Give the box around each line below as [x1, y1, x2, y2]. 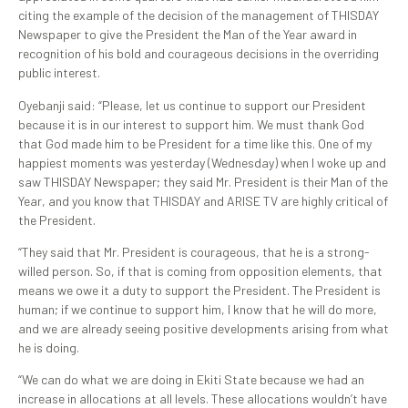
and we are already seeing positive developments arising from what [18, 320, 389, 336]
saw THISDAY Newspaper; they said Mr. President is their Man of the [18, 173, 388, 189]
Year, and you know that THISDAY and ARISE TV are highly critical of [18, 192, 388, 209]
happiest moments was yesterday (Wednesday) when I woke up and [18, 154, 386, 170]
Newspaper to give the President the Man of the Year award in [18, 26, 357, 43]
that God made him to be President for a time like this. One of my [18, 135, 372, 151]
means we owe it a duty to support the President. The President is [18, 281, 381, 298]
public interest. [18, 65, 100, 81]
